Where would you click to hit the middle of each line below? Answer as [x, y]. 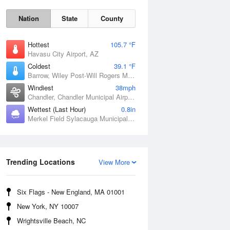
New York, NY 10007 [48, 206]
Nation [28, 18]
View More [114, 162]
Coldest [39, 66]
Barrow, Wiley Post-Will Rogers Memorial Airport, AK [131, 75]
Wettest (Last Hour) [57, 109]
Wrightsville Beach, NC [51, 221]
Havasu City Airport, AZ [63, 54]
